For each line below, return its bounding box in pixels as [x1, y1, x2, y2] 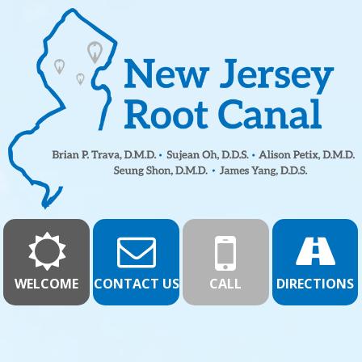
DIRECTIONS [276, 274, 355, 293]
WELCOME [15, 274, 79, 293]
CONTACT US [93, 274, 179, 293]
